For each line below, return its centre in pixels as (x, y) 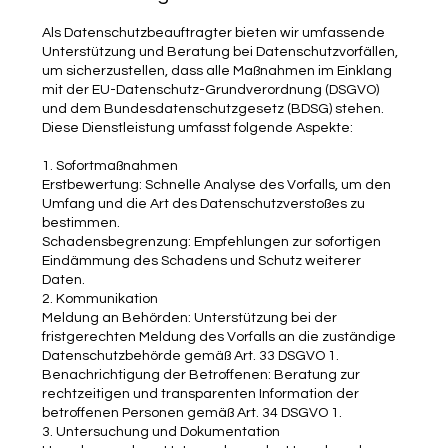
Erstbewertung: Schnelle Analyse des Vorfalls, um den (217, 184)
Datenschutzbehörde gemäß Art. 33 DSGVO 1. (191, 355)
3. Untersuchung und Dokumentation (161, 431)
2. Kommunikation (100, 298)
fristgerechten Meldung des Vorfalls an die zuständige (219, 336)
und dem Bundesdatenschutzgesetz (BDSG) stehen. (213, 108)
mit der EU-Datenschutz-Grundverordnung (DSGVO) (211, 89)
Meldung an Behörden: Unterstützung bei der (190, 317)
